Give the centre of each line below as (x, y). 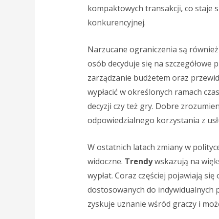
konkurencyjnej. (116, 23)
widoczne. (106, 161)
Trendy (138, 161)
